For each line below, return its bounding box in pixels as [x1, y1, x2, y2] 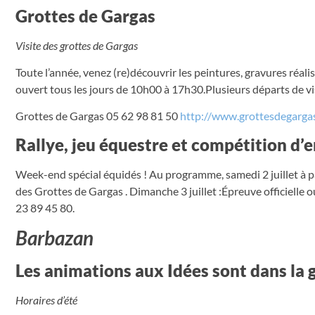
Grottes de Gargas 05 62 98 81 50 [15, 109, 180, 123]
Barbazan [15, 226, 94, 250]
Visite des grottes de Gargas [15, 38, 138, 52]
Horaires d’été [15, 293, 77, 307]
